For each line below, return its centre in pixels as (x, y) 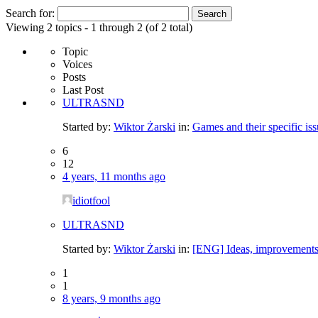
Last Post (83, 89)
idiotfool (91, 200)
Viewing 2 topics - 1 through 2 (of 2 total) (99, 27)
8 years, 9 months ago (111, 298)
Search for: (30, 13)
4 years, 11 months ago (114, 176)
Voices (77, 64)
